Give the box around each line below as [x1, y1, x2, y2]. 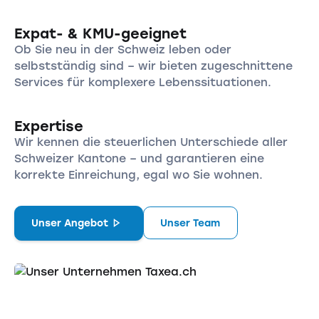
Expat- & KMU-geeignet [14, 24, 187, 42]
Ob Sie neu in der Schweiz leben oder [14, 42, 231, 56]
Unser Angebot [31, 217, 109, 229]
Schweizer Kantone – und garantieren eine [14, 152, 264, 166]
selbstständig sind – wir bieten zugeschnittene [14, 58, 293, 73]
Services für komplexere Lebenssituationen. [14, 75, 271, 89]
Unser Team [160, 217, 221, 229]
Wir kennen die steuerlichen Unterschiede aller [14, 135, 288, 150]
